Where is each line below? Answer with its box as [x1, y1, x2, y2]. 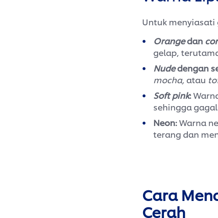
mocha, [153, 73, 184, 86]
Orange [153, 35, 187, 47]
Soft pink [153, 89, 189, 101]
